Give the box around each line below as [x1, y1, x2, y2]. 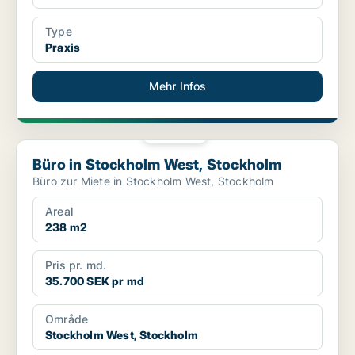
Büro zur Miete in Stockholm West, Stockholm [32, 174, 274, 189]
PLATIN [165, 128, 196, 137]
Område [45, 312, 89, 326]
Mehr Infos [148, 79, 207, 94]
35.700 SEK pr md [45, 274, 145, 288]
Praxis [45, 40, 81, 55]
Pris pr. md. [45, 258, 107, 273]
